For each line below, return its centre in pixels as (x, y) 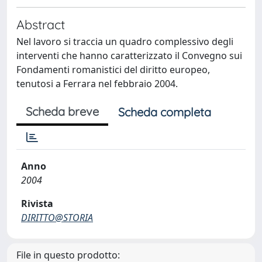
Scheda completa (165, 112)
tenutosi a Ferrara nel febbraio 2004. (97, 84)
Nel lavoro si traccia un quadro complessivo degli (125, 42)
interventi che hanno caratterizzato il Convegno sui (129, 56)
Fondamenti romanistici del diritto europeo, (113, 70)
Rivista (37, 204)
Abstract (41, 24)
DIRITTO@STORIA (57, 218)
